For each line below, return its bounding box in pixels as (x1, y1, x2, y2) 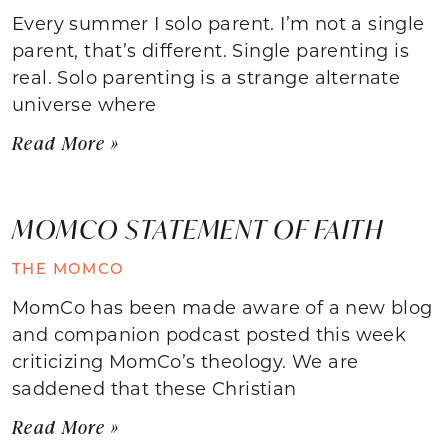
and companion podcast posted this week (12, 321, 407, 346)
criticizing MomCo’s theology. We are (12, 348, 359, 373)
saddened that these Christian (12, 375, 297, 400)
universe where (12, 91, 157, 116)
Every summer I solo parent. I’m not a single (12, 10, 425, 35)
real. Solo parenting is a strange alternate (12, 64, 401, 89)
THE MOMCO (12, 257, 125, 278)
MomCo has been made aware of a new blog (12, 294, 433, 319)
